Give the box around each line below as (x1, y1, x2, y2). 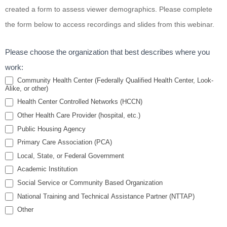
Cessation (5, 28, 45, 39)
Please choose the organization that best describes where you (5, 47, 210, 56)
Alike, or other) (5, 85, 48, 93)
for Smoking (5, 13, 53, 24)
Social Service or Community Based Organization (15, 178, 163, 186)
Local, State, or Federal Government (15, 152, 124, 160)
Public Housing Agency (15, 125, 86, 133)
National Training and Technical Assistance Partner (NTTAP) (15, 192, 195, 200)
